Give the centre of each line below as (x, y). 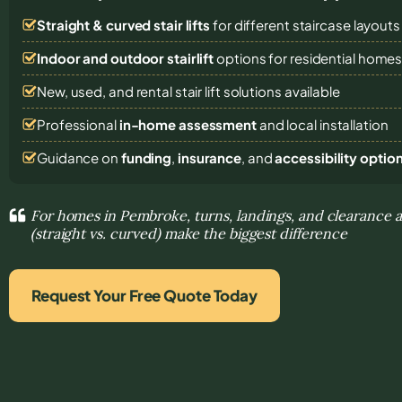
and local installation (322, 124)
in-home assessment (188, 124)
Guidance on (79, 157)
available (312, 91)
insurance (210, 157)
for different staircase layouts (305, 24)
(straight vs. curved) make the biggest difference (189, 233)
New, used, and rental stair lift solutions (161, 91)
